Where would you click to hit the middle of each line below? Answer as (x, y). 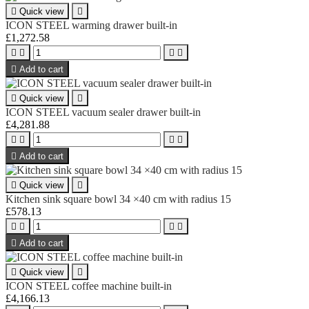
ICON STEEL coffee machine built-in (89, 286)
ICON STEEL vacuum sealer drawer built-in (103, 112)
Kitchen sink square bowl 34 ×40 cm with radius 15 (118, 199)
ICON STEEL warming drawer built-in (91, 25)
